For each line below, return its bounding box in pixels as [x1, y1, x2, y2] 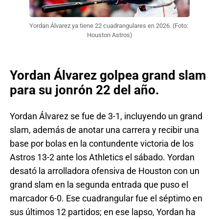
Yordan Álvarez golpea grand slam [10, 67, 206, 83]
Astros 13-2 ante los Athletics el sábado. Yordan [10, 152, 195, 163]
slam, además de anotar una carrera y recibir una [10, 125, 199, 135]
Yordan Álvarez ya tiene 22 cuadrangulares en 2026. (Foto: [29, 22, 188, 30]
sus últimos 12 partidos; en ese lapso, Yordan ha [10, 207, 196, 218]
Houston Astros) [87, 31, 132, 39]
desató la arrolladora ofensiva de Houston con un [10, 166, 199, 176]
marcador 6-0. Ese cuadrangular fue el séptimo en [10, 193, 202, 204]
